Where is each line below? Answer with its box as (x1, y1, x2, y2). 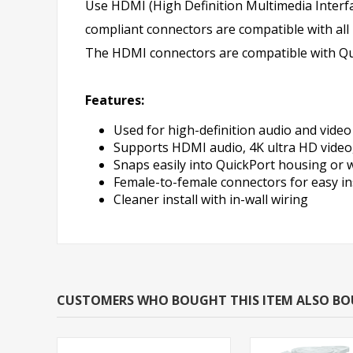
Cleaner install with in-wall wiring (113, 190, 308, 208)
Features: (85, 91, 144, 109)
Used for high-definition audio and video (113, 121, 351, 139)
